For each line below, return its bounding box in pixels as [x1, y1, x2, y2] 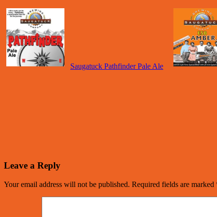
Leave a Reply [4, 160, 61, 170]
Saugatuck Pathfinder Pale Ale [70, 62, 163, 71]
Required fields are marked [132, 180, 216, 188]
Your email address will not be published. [4, 180, 130, 188]
